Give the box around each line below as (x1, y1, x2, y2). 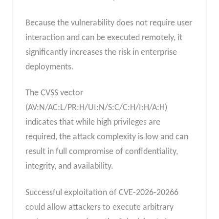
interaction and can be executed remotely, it (25, 33, 182, 43)
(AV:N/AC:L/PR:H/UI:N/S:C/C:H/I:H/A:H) (25, 103, 167, 113)
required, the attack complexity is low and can (25, 132, 188, 142)
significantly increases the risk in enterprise (25, 47, 177, 57)
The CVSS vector (25, 88, 83, 98)
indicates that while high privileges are (25, 118, 160, 128)
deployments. (25, 62, 74, 72)
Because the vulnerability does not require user (25, 18, 192, 28)
